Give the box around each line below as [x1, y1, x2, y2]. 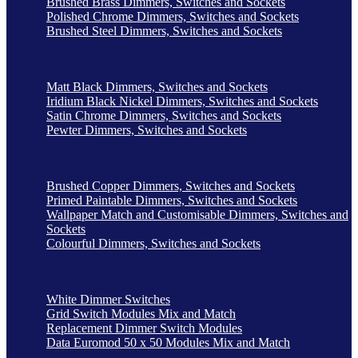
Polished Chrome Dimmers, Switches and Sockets [46, 9, 299, 23]
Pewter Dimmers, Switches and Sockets [46, 122, 247, 137]
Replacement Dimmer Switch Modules [46, 320, 242, 335]
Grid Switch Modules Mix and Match [46, 306, 236, 320]
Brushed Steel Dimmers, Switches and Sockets [46, 23, 282, 38]
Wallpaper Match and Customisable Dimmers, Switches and [46, 207, 348, 221]
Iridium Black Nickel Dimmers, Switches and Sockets [46, 93, 318, 108]
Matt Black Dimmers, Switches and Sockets [46, 79, 268, 93]
